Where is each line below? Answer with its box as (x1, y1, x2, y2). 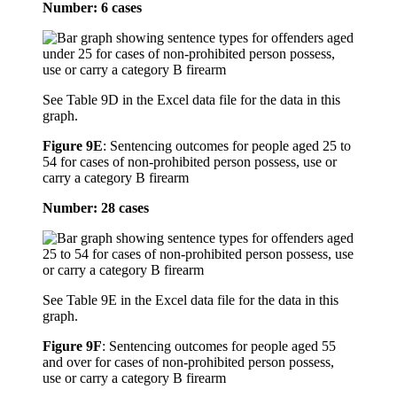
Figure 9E (43, 138, 103, 154)
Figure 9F (43, 339, 102, 354)
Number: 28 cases (43, 200, 149, 216)
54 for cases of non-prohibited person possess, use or (43, 154, 337, 170)
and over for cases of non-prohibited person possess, (43, 354, 334, 370)
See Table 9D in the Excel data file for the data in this (43, 92, 340, 108)
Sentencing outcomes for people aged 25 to (110, 138, 351, 154)
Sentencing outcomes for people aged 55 (109, 339, 336, 354)
